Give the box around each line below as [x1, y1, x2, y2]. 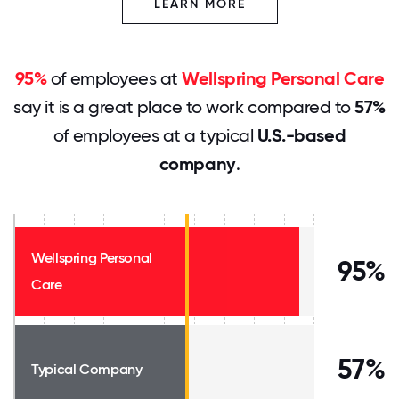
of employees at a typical [53, 125, 257, 146]
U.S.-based [256, 125, 346, 146]
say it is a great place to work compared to [13, 96, 355, 118]
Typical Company [31, 361, 142, 378]
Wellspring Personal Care [182, 68, 385, 89]
